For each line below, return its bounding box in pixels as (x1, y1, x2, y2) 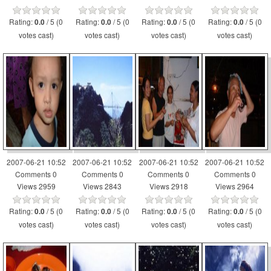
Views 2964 (215, 181, 255, 191)
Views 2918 (149, 181, 188, 191)
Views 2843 (83, 181, 122, 191)
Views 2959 (16, 181, 56, 191)
